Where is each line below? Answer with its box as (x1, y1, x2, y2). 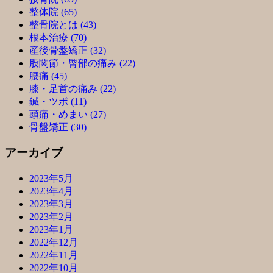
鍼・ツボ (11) (29, 96, 87, 107)
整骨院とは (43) (29, 19, 96, 30)
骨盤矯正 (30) (29, 121, 87, 132)
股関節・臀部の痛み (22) (29, 57, 135, 68)
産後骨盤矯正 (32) (29, 44, 106, 55)
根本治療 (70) (29, 32, 87, 43)
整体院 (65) (29, 6, 77, 17)
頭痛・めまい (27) (29, 108, 106, 119)
